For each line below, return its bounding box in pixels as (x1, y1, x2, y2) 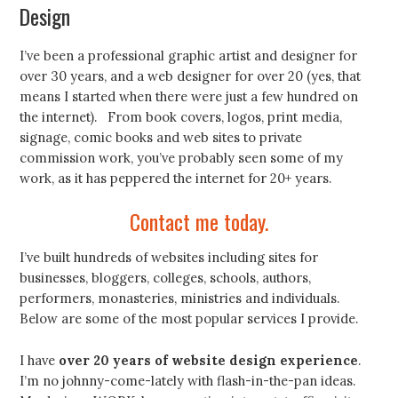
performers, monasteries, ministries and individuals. (20, 290, 340, 307)
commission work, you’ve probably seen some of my (20, 148, 344, 166)
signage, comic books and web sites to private (20, 128, 303, 146)
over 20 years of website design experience (59, 352, 359, 370)
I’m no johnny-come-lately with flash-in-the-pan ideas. (20, 372, 356, 390)
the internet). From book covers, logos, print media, (20, 107, 343, 125)
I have (20, 352, 60, 370)
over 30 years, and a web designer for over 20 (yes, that (20, 67, 362, 84)
